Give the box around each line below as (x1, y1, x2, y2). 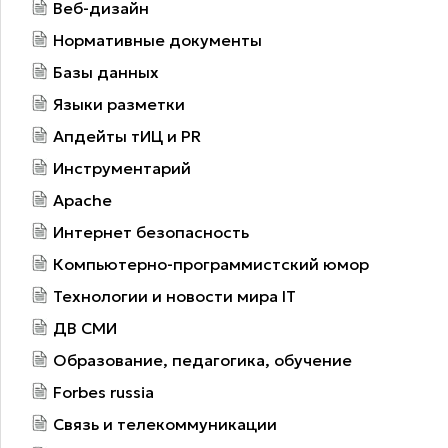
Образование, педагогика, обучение (53, 349, 352, 370)
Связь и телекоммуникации (53, 413, 277, 434)
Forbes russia (53, 381, 154, 402)
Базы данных (53, 61, 159, 82)
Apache (53, 189, 112, 210)
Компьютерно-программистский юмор (53, 253, 369, 274)
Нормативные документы (53, 29, 262, 50)
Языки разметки (53, 93, 185, 114)
